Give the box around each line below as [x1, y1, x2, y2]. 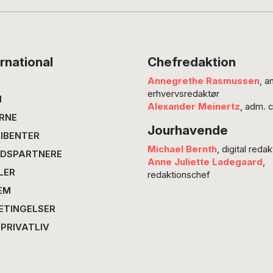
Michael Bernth [147, 143, 217, 155]
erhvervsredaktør [147, 88, 219, 100]
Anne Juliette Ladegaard [147, 156, 263, 168]
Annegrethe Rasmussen [147, 76, 260, 87]
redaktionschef [147, 169, 210, 180]
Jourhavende [147, 122, 228, 138]
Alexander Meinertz [147, 101, 240, 113]
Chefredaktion [147, 54, 236, 70]
